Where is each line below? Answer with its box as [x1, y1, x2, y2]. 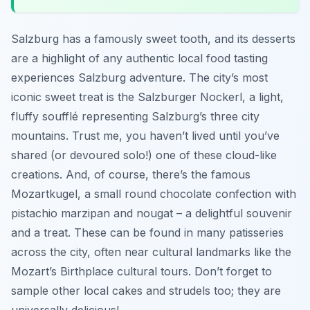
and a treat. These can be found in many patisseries [11, 225, 284, 239]
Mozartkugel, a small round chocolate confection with [11, 186, 296, 201]
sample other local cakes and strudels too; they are [11, 283, 281, 298]
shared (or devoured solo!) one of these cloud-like [11, 147, 277, 162]
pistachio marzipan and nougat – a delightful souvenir [11, 206, 292, 220]
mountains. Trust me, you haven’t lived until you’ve [11, 128, 280, 143]
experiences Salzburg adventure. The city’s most [11, 70, 268, 84]
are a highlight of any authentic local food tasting [11, 51, 268, 65]
